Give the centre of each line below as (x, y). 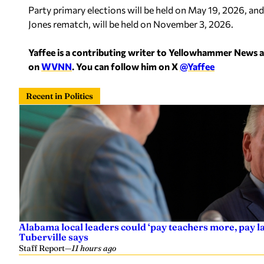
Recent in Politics (60, 96)
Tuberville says (54, 237)
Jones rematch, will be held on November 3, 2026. (131, 24)
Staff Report (42, 248)
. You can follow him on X (126, 67)
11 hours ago (94, 248)
